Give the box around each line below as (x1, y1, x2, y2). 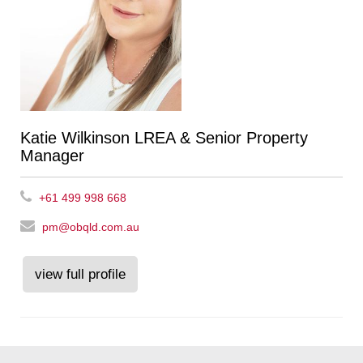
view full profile (35, 267, 126, 283)
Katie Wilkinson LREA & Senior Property (20, 129, 308, 147)
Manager (20, 147, 84, 165)
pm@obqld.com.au (42, 220, 139, 234)
